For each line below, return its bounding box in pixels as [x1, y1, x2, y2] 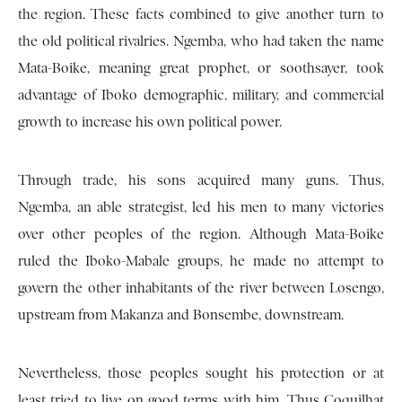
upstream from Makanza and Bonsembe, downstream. [18, 307, 344, 324]
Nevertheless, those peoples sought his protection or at [18, 365, 384, 382]
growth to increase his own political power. [18, 114, 282, 131]
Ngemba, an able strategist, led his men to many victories [18, 199, 384, 216]
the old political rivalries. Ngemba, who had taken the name [18, 33, 384, 50]
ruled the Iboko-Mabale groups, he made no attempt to [18, 253, 384, 270]
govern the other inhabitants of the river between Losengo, [18, 280, 384, 297]
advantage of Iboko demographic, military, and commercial [18, 87, 384, 104]
